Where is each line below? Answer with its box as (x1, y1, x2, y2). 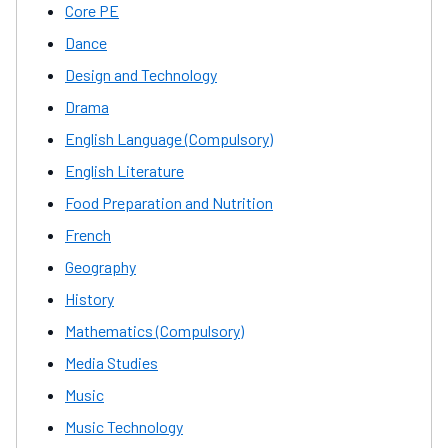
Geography (65, 256, 136, 276)
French (65, 224, 111, 244)
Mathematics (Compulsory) (65, 320, 244, 340)
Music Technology (65, 416, 183, 436)
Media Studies (65, 352, 158, 372)
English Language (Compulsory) (65, 128, 273, 148)
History (65, 288, 114, 308)
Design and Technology (65, 64, 217, 84)
